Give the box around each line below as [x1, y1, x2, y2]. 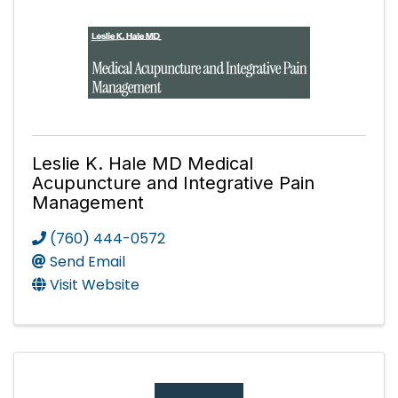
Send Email [50, 251, 125, 273]
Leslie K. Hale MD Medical [32, 153, 253, 175]
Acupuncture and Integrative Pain [32, 172, 314, 195]
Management [32, 192, 144, 214]
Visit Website [50, 275, 139, 296]
